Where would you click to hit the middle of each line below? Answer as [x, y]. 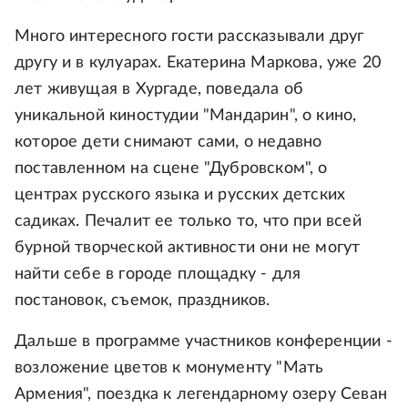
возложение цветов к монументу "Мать [169, 368]
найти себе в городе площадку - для [158, 275]
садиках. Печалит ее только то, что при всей [188, 222]
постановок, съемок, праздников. [143, 301]
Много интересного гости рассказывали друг [189, 37]
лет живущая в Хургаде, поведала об [159, 90]
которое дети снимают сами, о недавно [168, 143]
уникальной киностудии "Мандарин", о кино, [186, 116]
